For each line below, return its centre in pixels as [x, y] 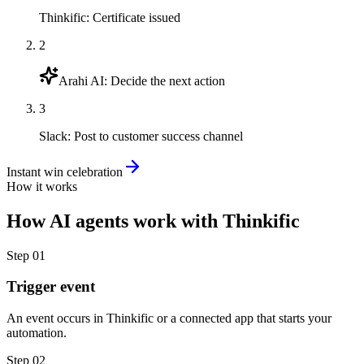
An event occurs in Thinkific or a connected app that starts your [169, 318]
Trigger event [51, 287]
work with [175, 221]
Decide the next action [168, 80]
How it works [42, 186]
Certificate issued [136, 17]
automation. [37, 333]
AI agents [89, 221]
